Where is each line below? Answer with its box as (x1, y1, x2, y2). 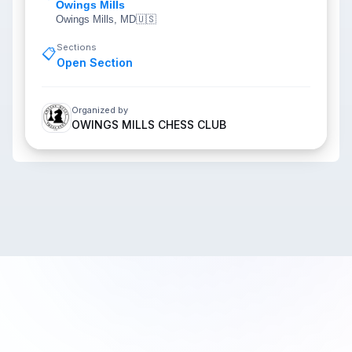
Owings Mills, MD (56, 13, 136, 25)
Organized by (71, 104, 128, 115)
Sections (57, 42, 97, 53)
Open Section (57, 56, 133, 69)
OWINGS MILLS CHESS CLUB (71, 118, 226, 131)
